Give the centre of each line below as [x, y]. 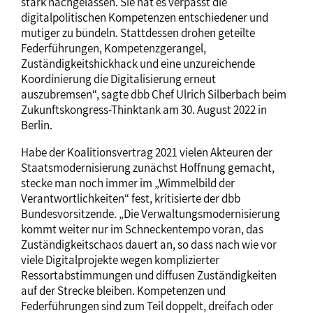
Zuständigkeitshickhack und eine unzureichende [138, 64]
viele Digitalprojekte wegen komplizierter [120, 260]
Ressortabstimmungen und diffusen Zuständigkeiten [149, 276]
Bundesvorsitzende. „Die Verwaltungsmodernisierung [151, 214]
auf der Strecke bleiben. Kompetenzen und [123, 291]
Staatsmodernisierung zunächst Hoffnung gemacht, [148, 168]
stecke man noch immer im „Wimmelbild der [128, 183]
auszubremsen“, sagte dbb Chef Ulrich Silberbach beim [154, 95]
